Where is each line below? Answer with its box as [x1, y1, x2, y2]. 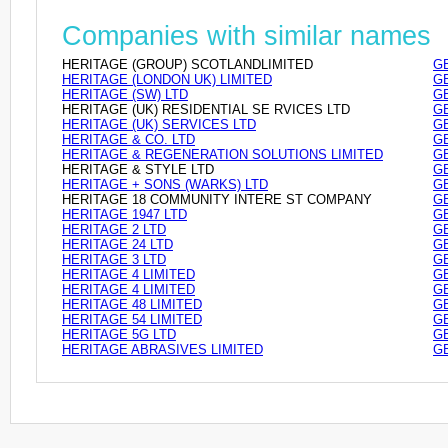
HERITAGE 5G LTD [62, 326, 176, 342]
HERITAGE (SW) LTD [62, 86, 188, 102]
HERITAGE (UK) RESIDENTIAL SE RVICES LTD [62, 101, 350, 117]
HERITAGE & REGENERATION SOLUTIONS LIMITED [62, 146, 383, 162]
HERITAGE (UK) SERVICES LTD [62, 116, 256, 132]
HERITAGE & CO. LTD [62, 131, 195, 147]
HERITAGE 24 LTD [62, 236, 173, 252]
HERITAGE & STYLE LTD [62, 161, 214, 177]
